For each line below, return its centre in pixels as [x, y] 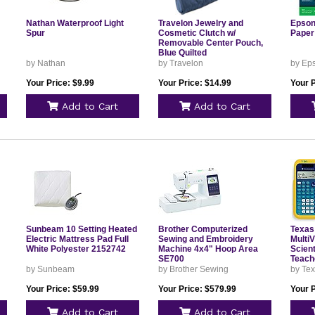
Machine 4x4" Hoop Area [208, 249]
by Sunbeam [50, 269]
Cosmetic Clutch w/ [197, 33]
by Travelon [180, 63]
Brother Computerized [202, 229]
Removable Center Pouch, [210, 43]
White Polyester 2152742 [76, 249]
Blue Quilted [182, 53]
